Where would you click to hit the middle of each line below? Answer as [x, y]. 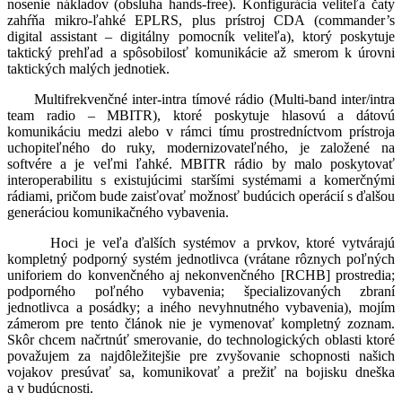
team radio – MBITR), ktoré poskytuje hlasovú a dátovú [201, 116]
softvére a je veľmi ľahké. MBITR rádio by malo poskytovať [201, 164]
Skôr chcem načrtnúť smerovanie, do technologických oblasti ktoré [201, 340]
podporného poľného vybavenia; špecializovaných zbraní [201, 292]
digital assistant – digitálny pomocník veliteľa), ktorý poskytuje [201, 37]
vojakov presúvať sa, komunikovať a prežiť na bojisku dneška [201, 372]
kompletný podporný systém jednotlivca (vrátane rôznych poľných [201, 259]
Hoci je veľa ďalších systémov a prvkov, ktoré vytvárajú [223, 243]
